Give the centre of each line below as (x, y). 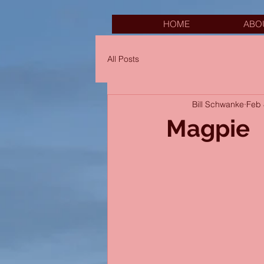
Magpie (208, 128)
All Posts (123, 59)
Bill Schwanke (218, 104)
